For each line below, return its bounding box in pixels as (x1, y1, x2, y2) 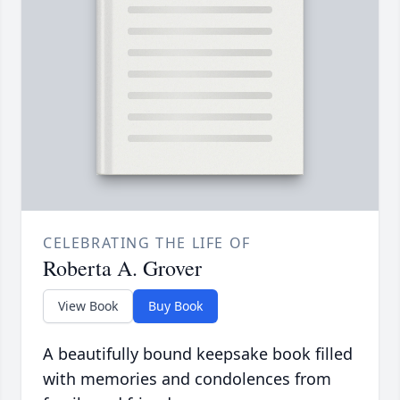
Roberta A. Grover (43, 254, 202, 283)
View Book (58, 297, 118, 315)
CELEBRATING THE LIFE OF (43, 233, 251, 254)
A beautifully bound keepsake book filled (43, 343, 353, 365)
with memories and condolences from (43, 368, 331, 390)
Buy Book (148, 297, 203, 315)
